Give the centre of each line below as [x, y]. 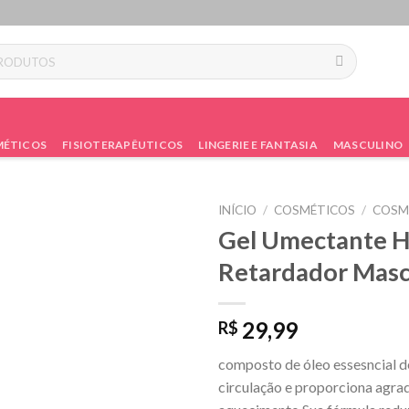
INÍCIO [237, 210]
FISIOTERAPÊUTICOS [123, 145]
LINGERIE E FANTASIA [258, 145]
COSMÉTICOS [315, 210]
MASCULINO [368, 145]
